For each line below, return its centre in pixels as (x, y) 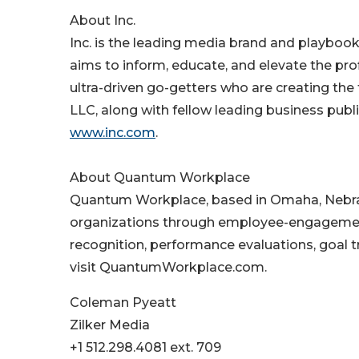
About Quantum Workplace (160, 178)
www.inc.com (113, 133)
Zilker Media (110, 325)
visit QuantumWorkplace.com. (168, 268)
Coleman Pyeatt (123, 303)
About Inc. (103, 21)
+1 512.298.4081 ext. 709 (145, 348)
